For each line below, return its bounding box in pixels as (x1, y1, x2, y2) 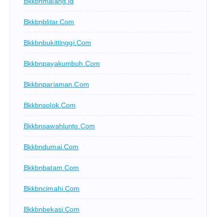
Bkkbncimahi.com (23, 185, 80, 193)
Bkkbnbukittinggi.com (23, 39, 92, 47)
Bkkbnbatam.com (23, 164, 79, 172)
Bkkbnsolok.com (23, 101, 76, 109)
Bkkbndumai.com (23, 143, 79, 151)
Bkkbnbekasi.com (23, 205, 80, 214)
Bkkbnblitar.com (23, 18, 75, 26)
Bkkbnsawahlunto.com (23, 122, 95, 130)
